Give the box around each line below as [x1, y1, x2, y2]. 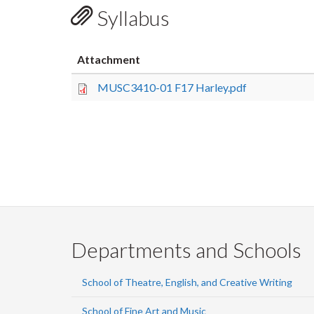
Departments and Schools [71, 237, 301, 262]
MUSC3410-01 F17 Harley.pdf [97, 81, 247, 94]
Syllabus [93, 5, 170, 30]
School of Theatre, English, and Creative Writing [82, 276, 292, 288]
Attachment [77, 53, 140, 66]
